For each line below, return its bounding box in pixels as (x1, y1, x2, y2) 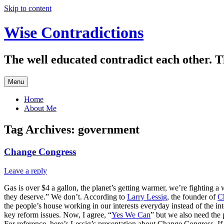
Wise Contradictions (4, 23, 143, 42)
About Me (24, 103, 56, 112)
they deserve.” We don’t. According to (4, 192, 127, 201)
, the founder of (167, 192, 217, 201)
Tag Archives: (4, 122, 78, 136)
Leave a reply (4, 166, 47, 175)
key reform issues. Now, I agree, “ (4, 210, 111, 219)
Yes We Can (111, 210, 150, 219)
